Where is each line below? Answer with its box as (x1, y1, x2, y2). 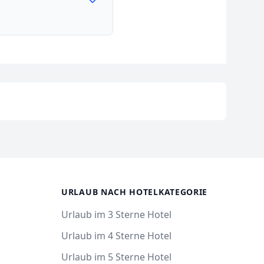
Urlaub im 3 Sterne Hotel (61, 208, 171, 221)
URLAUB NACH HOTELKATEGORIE (61, 186, 208, 197)
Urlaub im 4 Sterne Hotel (61, 229, 171, 242)
